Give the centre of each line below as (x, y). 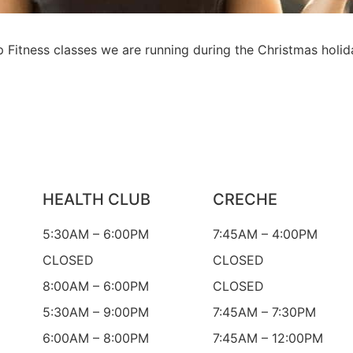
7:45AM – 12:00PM (268, 338)
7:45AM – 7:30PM (264, 312)
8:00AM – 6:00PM (95, 286)
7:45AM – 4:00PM (265, 234)
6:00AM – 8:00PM (95, 338)
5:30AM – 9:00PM (95, 312)
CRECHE (245, 200)
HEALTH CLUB (96, 200)
